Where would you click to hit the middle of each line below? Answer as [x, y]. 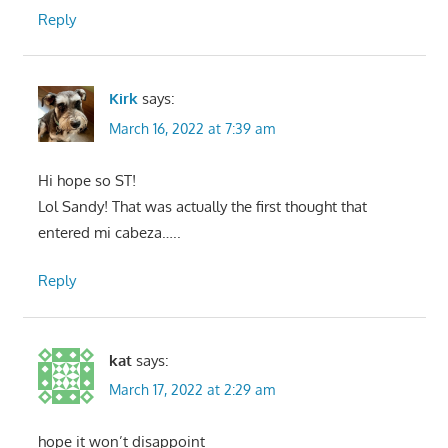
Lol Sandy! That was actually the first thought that [202, 206]
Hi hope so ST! [86, 180]
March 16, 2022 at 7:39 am [191, 128]
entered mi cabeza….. [109, 232]
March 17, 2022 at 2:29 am [191, 390]
